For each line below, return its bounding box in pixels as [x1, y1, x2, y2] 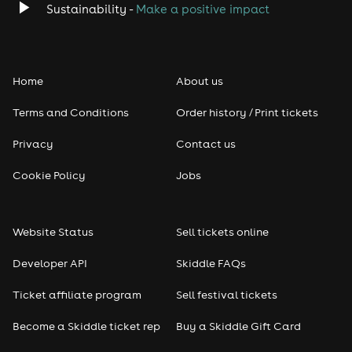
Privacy [13, 136, 53, 151]
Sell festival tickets [176, 287, 277, 302]
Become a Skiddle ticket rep [13, 318, 160, 333]
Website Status [13, 224, 93, 239]
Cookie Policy [13, 167, 86, 182]
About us [176, 73, 223, 88]
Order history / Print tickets [176, 104, 318, 119]
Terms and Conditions [13, 104, 129, 119]
